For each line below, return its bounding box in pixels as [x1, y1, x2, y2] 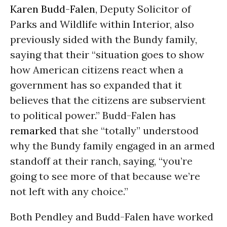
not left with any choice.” [10, 185, 128, 198]
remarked [10, 124, 57, 137]
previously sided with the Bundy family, [10, 33, 197, 46]
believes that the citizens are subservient [10, 94, 206, 106]
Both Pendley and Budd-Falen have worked [10, 210, 213, 223]
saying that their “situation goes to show [10, 48, 204, 61]
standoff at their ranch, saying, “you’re [10, 155, 193, 167]
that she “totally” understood [57, 124, 199, 137]
